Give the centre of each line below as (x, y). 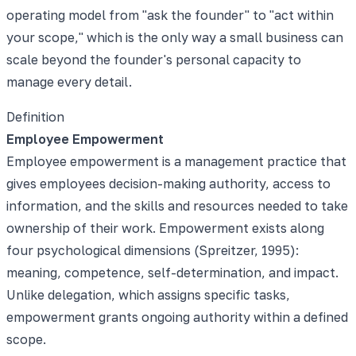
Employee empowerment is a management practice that (176, 161)
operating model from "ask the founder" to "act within (170, 15)
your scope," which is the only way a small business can (175, 37)
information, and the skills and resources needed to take (177, 205)
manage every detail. (69, 81)
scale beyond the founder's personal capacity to (154, 59)
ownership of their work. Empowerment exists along (165, 228)
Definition (35, 116)
